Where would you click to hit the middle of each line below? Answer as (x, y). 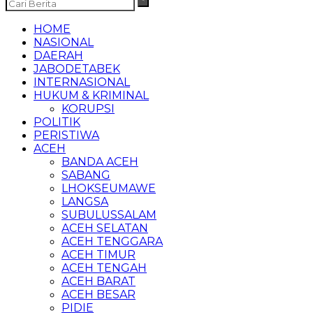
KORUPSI (88, 109)
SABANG (86, 175)
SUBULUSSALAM (109, 215)
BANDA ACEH (100, 162)
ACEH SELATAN (105, 228)
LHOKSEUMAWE (109, 188)
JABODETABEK (77, 69)
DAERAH (58, 56)
